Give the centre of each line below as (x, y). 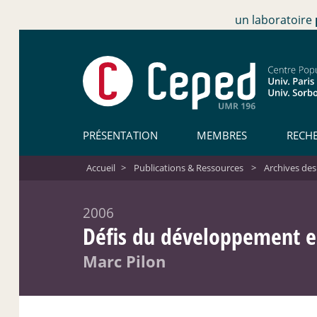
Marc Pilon (124, 261)
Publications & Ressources (188, 167)
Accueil (100, 167)
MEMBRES (222, 135)
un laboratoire (275, 20)
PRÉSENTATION (120, 135)
